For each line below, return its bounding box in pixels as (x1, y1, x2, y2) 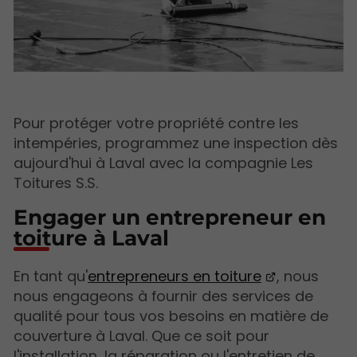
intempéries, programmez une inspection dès (14, 133, 338, 154)
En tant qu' (14, 266, 88, 287)
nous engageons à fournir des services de (14, 286, 313, 307)
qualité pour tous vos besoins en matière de (14, 306, 328, 327)
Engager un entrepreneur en (14, 204, 326, 231)
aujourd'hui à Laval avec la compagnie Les (14, 153, 313, 174)
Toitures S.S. (14, 173, 98, 194)
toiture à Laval (14, 225, 169, 252)
